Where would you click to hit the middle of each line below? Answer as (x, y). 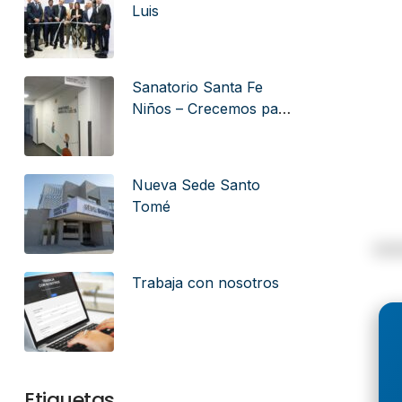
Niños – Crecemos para (212, 109)
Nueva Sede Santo (196, 185)
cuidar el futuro (185, 130)
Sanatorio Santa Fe (197, 87)
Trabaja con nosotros (205, 283)
